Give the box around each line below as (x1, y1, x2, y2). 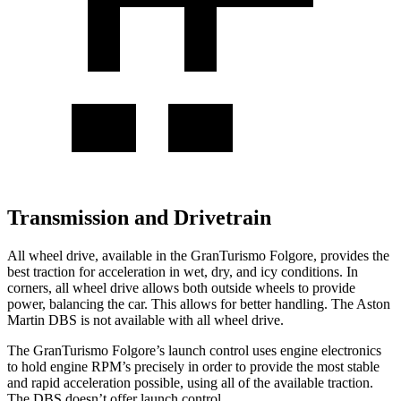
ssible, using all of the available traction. (149, 374, 373, 390)
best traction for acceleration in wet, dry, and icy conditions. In (7, 263, 358, 279)
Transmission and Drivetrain (7, 205, 271, 229)
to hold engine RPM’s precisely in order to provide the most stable (7, 358, 380, 374)
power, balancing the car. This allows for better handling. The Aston (7, 295, 390, 311)
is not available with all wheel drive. (77, 311, 284, 328)
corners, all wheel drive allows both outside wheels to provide (7, 279, 355, 295)
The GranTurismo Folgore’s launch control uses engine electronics (7, 342, 381, 358)
